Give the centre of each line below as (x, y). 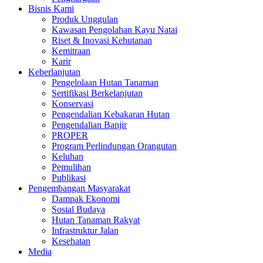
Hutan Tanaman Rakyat (96, 220)
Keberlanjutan (54, 72)
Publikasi (69, 178)
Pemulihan (71, 167)
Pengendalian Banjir (89, 125)
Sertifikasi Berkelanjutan (97, 93)
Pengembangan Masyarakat (79, 188)
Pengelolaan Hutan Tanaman (105, 82)
